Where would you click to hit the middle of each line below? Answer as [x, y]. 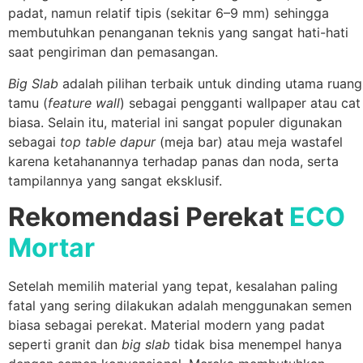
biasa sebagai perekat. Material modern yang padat [167, 325]
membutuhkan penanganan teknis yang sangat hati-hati [178, 33]
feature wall [84, 102]
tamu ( [28, 102]
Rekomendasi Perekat [149, 217]
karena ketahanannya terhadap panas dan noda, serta [173, 161]
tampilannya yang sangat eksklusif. [115, 180]
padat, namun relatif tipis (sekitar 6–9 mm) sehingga [169, 13]
